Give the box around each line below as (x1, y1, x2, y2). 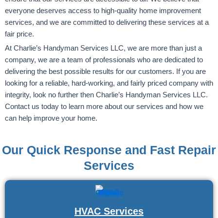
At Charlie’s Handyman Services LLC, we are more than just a (5, 44, 202, 52)
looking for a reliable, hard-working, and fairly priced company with (5, 79, 213, 87)
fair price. (5, 30, 34, 38)
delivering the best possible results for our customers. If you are (5, 67, 206, 75)
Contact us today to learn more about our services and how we (5, 102, 203, 110)
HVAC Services (74, 206, 144, 217)
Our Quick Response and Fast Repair (2, 143, 216, 157)
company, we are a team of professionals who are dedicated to (5, 55, 203, 64)
